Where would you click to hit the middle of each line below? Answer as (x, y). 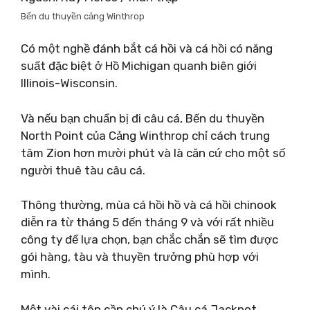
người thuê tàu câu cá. (83, 170)
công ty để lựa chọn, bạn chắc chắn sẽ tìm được (149, 239)
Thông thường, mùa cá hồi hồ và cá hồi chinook (149, 205)
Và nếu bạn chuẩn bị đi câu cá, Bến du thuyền (143, 118)
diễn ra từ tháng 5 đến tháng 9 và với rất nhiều (147, 222)
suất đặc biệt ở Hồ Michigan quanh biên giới (139, 66)
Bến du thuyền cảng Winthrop (83, 16)
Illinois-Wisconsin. (69, 83)
